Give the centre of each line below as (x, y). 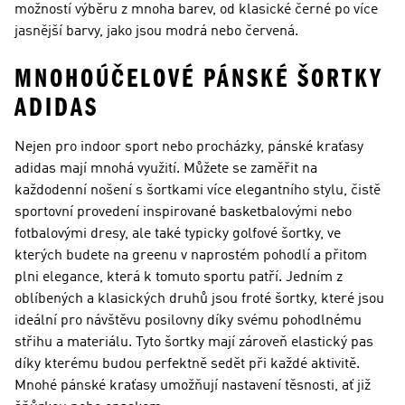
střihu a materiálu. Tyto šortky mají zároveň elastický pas (194, 343)
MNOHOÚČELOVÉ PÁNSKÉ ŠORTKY (199, 79)
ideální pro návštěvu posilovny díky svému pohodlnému (188, 321)
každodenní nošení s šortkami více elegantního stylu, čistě (198, 191)
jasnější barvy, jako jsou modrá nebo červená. (156, 32)
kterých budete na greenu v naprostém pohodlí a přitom (191, 256)
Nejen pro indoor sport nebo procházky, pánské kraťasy (189, 147)
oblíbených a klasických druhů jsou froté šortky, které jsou (199, 299)
